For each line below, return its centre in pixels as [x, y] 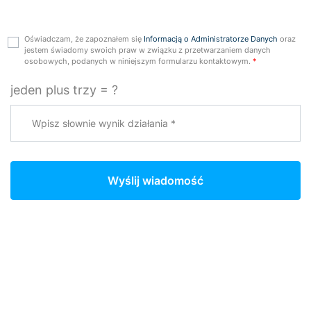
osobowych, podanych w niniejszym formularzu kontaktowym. [137, 61]
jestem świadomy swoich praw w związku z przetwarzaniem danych [148, 50]
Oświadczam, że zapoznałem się [84, 39]
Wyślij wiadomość [155, 180]
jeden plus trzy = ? [64, 90]
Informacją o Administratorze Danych [211, 39]
